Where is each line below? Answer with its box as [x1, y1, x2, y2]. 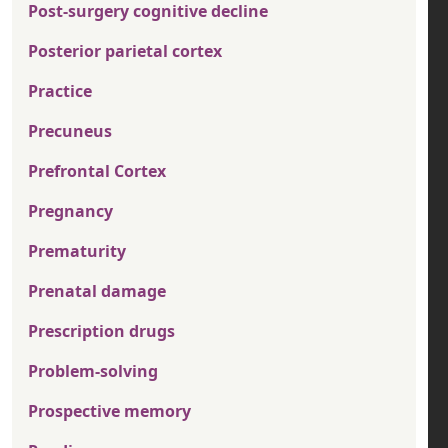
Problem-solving [28, 360, 158, 382]
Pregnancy [28, 200, 113, 222]
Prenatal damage [28, 280, 166, 302]
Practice [28, 80, 92, 102]
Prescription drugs [28, 320, 175, 342]
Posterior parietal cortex [28, 40, 222, 62]
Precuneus [28, 120, 112, 142]
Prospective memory [28, 400, 191, 422]
